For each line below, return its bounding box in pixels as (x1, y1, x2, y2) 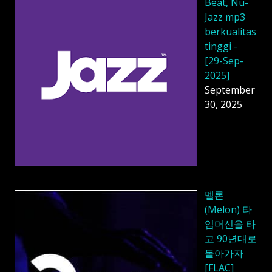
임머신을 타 (205, 217, 256, 231)
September (205, 83, 255, 97)
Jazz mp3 (205, 10, 245, 24)
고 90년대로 (205, 231, 257, 245)
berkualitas (205, 24, 256, 38)
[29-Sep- (205, 53, 243, 67)
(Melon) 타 (205, 202, 252, 216)
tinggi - (205, 39, 237, 53)
